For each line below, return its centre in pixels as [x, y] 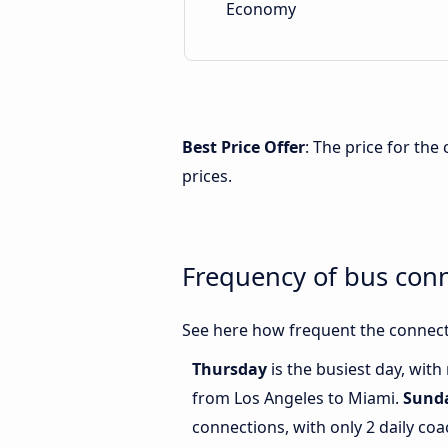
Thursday [231, 369]
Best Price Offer [243, 147]
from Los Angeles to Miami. [297, 398]
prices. [207, 176]
